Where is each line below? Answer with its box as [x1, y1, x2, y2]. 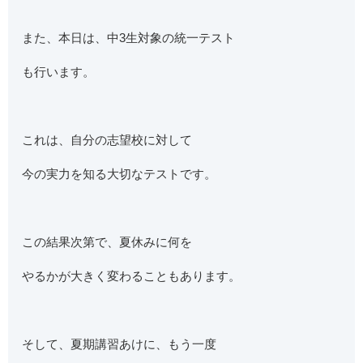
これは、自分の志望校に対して [22, 133, 193, 147]
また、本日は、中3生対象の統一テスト [22, 31, 236, 45]
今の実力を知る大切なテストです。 [22, 167, 217, 181]
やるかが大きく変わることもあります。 [22, 269, 241, 284]
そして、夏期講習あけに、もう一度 [22, 337, 217, 352]
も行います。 [22, 65, 96, 79]
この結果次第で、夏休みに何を [22, 235, 193, 250]
